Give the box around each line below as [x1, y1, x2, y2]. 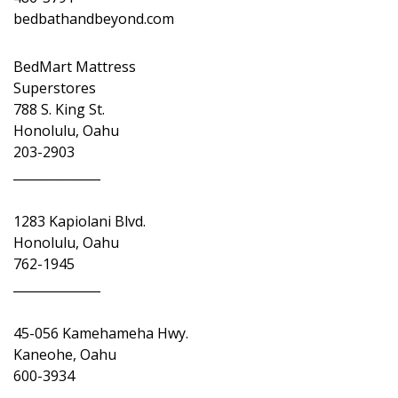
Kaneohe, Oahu [13, 345, 116, 364]
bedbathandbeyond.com [13, 9, 174, 28]
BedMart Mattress [13, 57, 139, 76]
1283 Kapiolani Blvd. [13, 211, 146, 231]
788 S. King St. [13, 99, 105, 119]
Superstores [13, 78, 96, 98]
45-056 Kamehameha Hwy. [13, 323, 188, 343]
